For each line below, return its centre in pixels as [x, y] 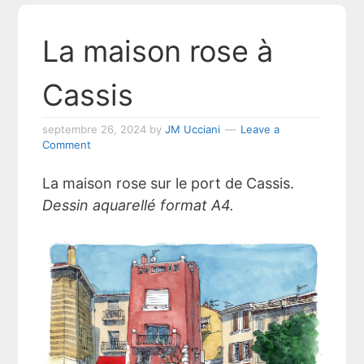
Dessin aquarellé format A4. [139, 205]
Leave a [260, 129]
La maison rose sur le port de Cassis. [169, 183]
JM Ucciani [193, 129]
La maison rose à [158, 51]
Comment [67, 144]
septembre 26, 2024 [95, 129]
